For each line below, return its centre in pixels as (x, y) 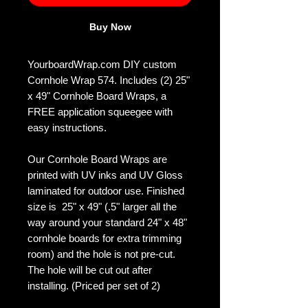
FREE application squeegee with (100, 112)
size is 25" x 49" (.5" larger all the (102, 207)
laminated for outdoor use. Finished (106, 191)
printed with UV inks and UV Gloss (105, 175)
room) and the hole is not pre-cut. (101, 254)
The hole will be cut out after (90, 270)
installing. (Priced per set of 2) (94, 286)
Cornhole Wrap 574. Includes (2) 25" (109, 80)
